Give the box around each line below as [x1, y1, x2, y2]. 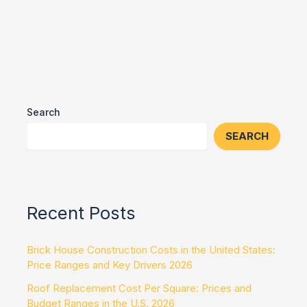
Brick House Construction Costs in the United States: [27, 243, 275, 257]
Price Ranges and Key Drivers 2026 [27, 258, 193, 272]
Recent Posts [27, 202, 136, 224]
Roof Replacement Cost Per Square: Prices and [27, 282, 251, 295]
